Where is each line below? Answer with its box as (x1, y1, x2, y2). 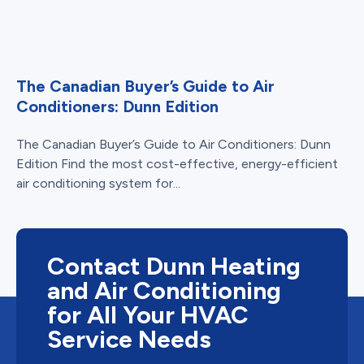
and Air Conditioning (47, 275, 281, 306)
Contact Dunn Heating (47, 251, 301, 282)
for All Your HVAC (47, 300, 249, 331)
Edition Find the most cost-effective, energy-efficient (16, 156, 338, 172)
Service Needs (47, 324, 211, 355)
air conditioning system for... (16, 175, 180, 192)
